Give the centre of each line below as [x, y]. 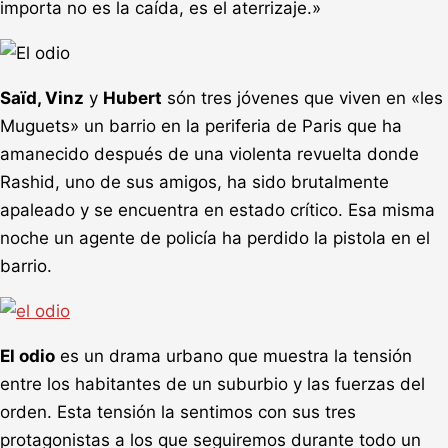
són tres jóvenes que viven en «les [302, 97]
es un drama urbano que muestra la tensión [233, 355]
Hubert [132, 97]
